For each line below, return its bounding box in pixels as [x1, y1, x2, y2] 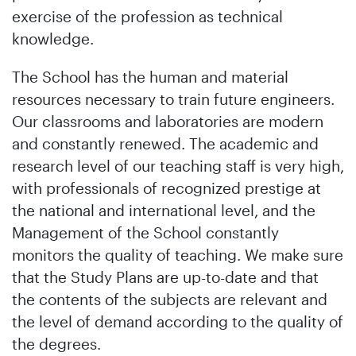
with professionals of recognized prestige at [12, 179, 321, 197]
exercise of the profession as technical [12, 7, 283, 25]
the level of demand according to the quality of [12, 312, 343, 331]
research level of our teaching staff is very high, [12, 157, 344, 175]
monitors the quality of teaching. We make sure [12, 246, 343, 264]
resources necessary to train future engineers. [12, 90, 335, 108]
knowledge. [12, 29, 94, 48]
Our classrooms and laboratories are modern [12, 112, 323, 130]
